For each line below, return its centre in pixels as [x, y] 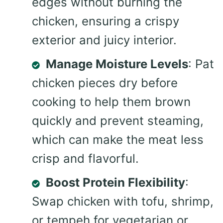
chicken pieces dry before [105, 83]
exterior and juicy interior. [104, 40]
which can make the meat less [118, 140]
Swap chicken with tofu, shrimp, [123, 202]
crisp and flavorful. [85, 159]
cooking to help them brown [111, 102]
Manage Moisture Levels [117, 64]
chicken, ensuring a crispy [106, 21]
